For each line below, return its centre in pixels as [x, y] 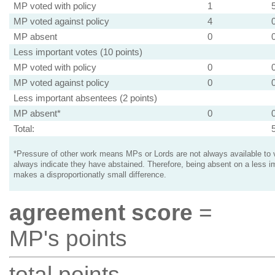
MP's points [68, 238]
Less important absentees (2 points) [85, 98]
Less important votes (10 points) [78, 52]
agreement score [101, 213]
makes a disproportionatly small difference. [90, 175]
